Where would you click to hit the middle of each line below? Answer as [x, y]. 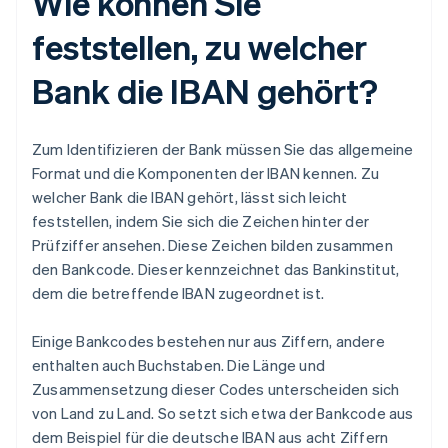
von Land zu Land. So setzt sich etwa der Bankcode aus [223, 412]
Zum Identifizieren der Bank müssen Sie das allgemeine [223, 148]
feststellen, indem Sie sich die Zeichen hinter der [201, 220]
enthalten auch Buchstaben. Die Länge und [178, 364]
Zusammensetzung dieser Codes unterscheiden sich [216, 388]
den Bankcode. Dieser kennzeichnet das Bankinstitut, [216, 268]
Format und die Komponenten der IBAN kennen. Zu [206, 172]
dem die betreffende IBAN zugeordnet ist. [178, 292]
